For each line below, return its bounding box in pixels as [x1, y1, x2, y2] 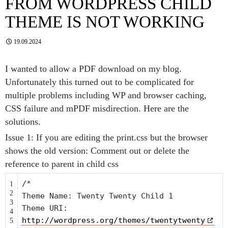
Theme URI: [22, 204, 68, 213]
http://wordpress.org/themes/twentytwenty [22, 216, 205, 225]
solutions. [5, 117, 41, 127]
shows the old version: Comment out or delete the [5, 146, 189, 156]
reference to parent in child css [5, 159, 119, 169]
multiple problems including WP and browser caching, [5, 90, 207, 100]
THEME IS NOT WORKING [5, 13, 205, 31]
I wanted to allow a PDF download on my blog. [5, 64, 182, 74]
